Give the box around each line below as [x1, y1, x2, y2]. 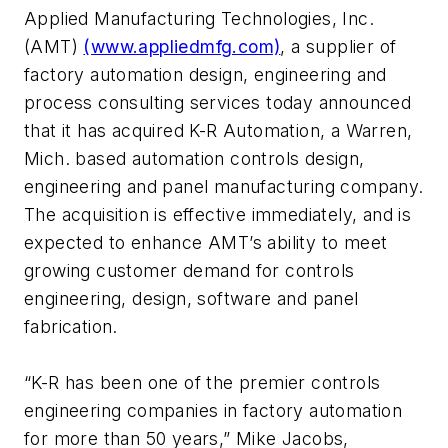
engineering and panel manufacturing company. [24, 175, 424, 197]
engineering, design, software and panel [24, 287, 359, 309]
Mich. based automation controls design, [24, 147, 365, 169]
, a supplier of [280, 35, 397, 57]
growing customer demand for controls [24, 259, 355, 281]
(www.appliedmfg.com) [83, 35, 281, 57]
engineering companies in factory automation [24, 399, 403, 421]
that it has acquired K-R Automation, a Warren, [24, 119, 413, 141]
